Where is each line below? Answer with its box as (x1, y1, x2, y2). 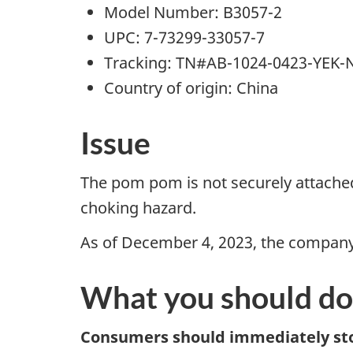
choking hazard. (80, 197, 196, 219)
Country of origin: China (104, 76, 278, 98)
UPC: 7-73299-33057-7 (104, 26, 269, 48)
